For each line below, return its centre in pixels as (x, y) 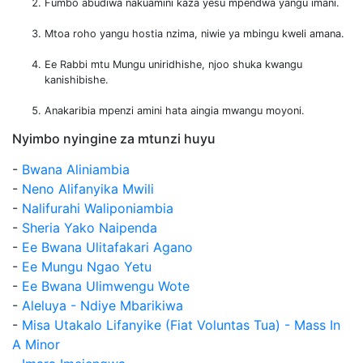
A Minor (36, 345)
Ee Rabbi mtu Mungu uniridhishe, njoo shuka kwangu (173, 65)
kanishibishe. (77, 80)
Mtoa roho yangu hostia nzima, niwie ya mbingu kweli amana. (194, 34)
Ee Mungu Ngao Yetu (87, 267)
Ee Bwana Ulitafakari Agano (107, 248)
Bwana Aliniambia (76, 170)
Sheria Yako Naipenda (90, 228)
